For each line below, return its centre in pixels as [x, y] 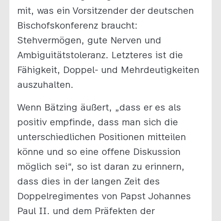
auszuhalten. [45, 84]
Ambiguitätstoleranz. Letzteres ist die [100, 55]
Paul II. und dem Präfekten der [86, 211]
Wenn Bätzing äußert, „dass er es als [99, 107]
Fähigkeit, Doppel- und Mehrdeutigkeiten [108, 70]
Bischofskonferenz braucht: [77, 25]
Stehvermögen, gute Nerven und [89, 40]
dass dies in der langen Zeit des [88, 181]
